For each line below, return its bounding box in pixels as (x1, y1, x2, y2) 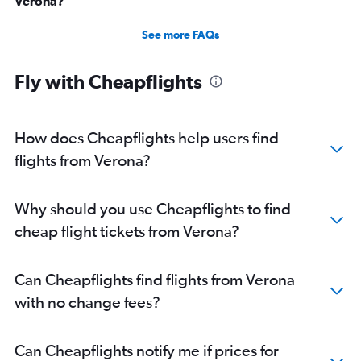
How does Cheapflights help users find (15, 128, 279, 147)
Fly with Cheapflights (15, 70, 202, 93)
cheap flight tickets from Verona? (15, 222, 239, 241)
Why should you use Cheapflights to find (15, 199, 291, 218)
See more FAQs (142, 28, 219, 42)
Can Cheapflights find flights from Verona (15, 270, 295, 289)
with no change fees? (15, 293, 160, 312)
